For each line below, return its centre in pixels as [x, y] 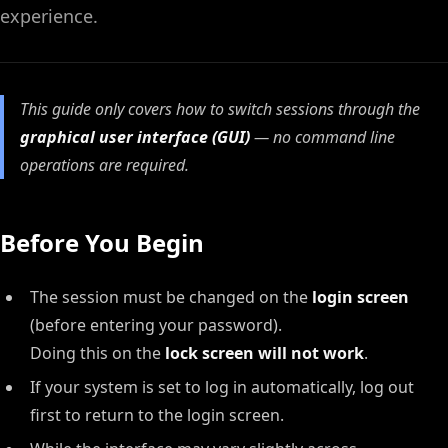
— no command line [322, 137]
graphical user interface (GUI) [135, 137]
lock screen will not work [264, 353]
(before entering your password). [156, 325]
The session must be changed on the [171, 297]
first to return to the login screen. [157, 415]
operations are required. [104, 165]
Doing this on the [97, 353]
